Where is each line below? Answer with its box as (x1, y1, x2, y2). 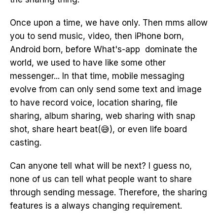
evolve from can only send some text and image (10, 84, 202, 94)
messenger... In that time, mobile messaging (10, 71, 184, 81)
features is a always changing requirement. (10, 201, 182, 211)
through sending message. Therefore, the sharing (10, 187, 207, 197)
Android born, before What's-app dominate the (10, 44, 197, 54)
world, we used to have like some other (10, 58, 166, 68)
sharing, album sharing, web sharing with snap (10, 111, 195, 121)
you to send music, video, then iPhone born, (10, 31, 184, 41)
